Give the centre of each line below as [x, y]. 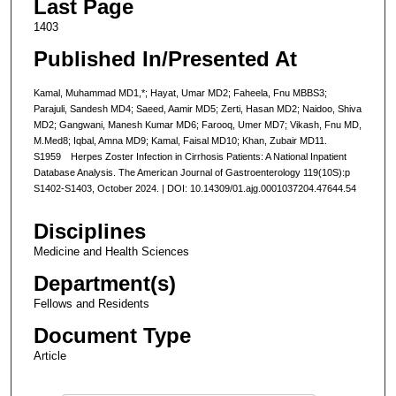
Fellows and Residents [91, 304]
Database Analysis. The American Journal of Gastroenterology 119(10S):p [191, 172]
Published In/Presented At [165, 58]
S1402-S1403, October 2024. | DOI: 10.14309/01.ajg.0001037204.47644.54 [194, 188]
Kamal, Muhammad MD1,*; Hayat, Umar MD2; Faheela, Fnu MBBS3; [180, 92]
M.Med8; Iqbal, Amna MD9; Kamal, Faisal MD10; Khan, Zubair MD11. [180, 140]
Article [49, 356]
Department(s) [104, 284]
